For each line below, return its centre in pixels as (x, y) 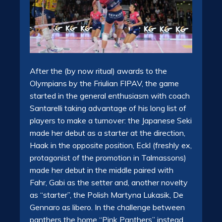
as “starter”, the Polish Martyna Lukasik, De (107, 195)
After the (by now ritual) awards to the (98, 71)
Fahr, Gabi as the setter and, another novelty (109, 183)
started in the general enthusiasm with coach (110, 96)
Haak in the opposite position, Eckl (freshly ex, (111, 145)
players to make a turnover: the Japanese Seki (111, 121)
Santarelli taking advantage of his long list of (108, 108)
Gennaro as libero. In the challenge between (107, 207)
